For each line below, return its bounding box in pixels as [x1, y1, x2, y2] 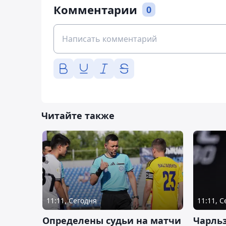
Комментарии [53, 2, 137, 17]
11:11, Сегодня [46, 195, 97, 205]
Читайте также [41, 109, 115, 122]
